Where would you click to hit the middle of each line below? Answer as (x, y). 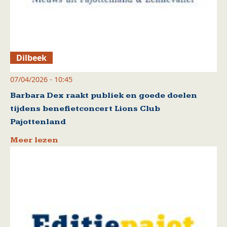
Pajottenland (38, 122)
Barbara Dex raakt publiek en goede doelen (104, 96)
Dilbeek (32, 58)
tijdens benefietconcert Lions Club (85, 109)
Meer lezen (34, 140)
